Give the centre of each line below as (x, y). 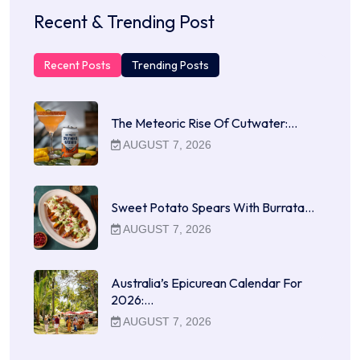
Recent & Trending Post (124, 21)
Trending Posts (170, 65)
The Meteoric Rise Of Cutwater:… (204, 123)
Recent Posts (78, 65)
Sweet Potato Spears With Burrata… (213, 207)
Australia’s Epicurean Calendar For (207, 283)
